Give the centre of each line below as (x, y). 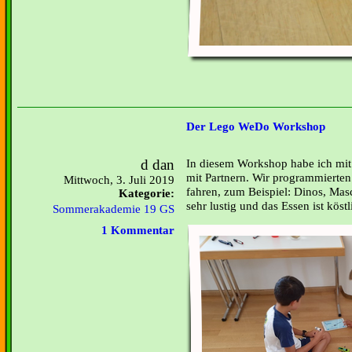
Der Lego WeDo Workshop (256, 127)
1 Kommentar (138, 230)
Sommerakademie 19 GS (114, 209)
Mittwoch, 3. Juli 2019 (119, 180)
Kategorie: (147, 193)
